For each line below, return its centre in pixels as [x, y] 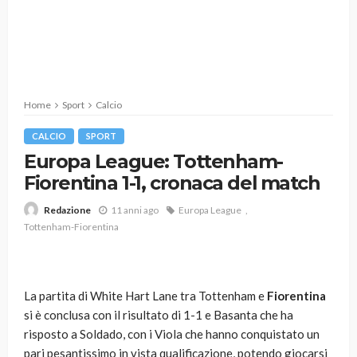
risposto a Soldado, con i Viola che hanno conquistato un [172, 334]
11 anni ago [135, 210]
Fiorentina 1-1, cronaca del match [172, 183]
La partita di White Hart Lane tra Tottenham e [145, 296]
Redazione [67, 210]
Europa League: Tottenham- [153, 161]
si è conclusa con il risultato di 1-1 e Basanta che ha [159, 315]
